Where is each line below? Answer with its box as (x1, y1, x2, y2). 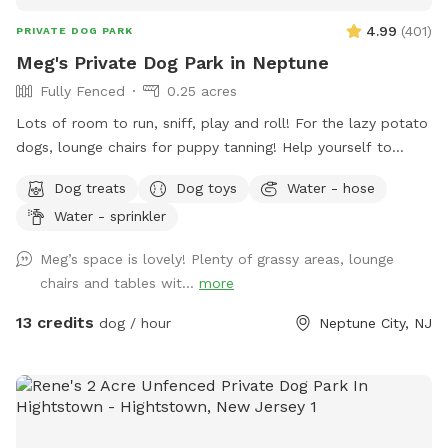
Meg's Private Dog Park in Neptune (16, 52, 329, 74)
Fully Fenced (40, 83, 125, 100)
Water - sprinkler (54, 207, 166, 224)
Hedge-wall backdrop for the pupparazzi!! (16, 187, 303, 204)
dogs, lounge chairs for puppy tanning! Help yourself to (16, 139, 392, 156)
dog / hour (94, 315, 171, 332)
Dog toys (176, 179, 237, 196)
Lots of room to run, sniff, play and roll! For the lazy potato (16, 115, 428, 132)
